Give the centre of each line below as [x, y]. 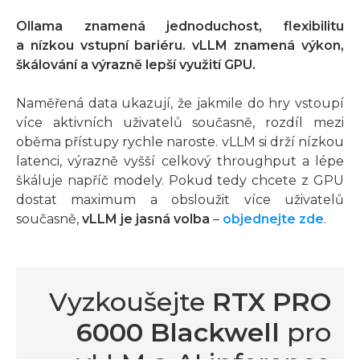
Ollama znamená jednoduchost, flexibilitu [180, 26]
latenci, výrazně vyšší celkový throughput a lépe [180, 161]
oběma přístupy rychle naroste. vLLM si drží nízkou [180, 141]
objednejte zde [273, 219]
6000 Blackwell [178, 332]
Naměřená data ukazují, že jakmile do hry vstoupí [180, 103]
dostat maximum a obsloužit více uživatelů [180, 199]
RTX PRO [272, 301]
